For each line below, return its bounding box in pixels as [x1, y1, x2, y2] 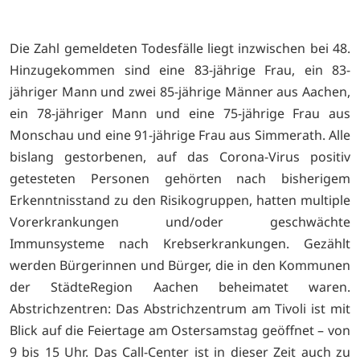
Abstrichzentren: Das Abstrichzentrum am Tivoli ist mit [10, 299, 350, 317]
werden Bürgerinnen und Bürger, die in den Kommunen [10, 256, 350, 274]
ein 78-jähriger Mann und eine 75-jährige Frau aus [10, 104, 350, 122]
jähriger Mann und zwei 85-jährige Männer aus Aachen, [10, 82, 350, 100]
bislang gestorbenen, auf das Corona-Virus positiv [10, 147, 350, 166]
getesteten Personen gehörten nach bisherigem [10, 169, 350, 187]
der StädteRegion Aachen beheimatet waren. [10, 277, 350, 296]
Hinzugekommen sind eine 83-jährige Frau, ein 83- [10, 60, 350, 79]
